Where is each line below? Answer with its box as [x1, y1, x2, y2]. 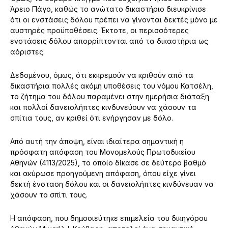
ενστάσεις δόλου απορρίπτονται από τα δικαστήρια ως [10, 37, 208, 45]
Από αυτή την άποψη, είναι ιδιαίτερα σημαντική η [10, 137, 184, 146]
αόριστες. [10, 47, 45, 56]
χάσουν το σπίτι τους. [10, 190, 88, 199]
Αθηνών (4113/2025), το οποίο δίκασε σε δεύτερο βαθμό [10, 158, 206, 167]
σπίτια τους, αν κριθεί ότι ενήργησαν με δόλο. [10, 113, 173, 122]
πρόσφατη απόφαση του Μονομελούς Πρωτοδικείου [10, 148, 195, 156]
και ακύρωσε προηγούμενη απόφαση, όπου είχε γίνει [10, 169, 196, 178]
